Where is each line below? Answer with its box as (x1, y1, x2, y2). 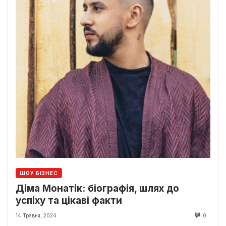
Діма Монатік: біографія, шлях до (16, 183, 179, 195)
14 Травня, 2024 (16, 212, 56, 219)
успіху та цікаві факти (16, 195, 122, 207)
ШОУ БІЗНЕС (20, 170, 58, 177)
